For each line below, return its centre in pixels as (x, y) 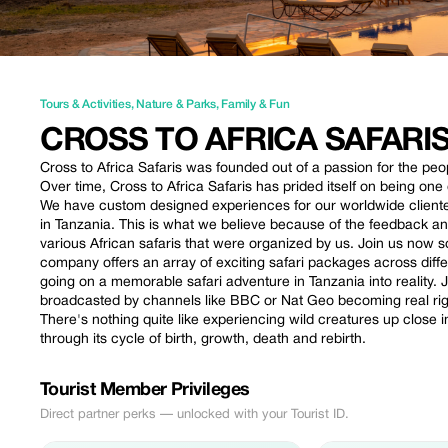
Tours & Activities (85, 104)
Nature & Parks (176, 104)
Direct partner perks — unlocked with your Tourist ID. (194, 415)
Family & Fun (255, 104)
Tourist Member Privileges (145, 390)
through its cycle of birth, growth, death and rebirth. (203, 339)
